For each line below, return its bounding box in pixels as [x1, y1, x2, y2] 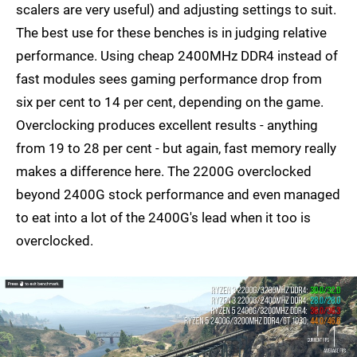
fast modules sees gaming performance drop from [16, 71, 322, 88]
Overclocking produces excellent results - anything [16, 117, 318, 134]
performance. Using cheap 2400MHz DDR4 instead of [16, 48, 338, 65]
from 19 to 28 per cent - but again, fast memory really [16, 140, 336, 157]
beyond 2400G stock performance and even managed [16, 186, 340, 203]
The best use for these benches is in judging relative [16, 25, 327, 41]
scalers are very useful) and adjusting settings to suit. [16, 2, 336, 18]
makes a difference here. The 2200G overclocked [16, 163, 312, 180]
